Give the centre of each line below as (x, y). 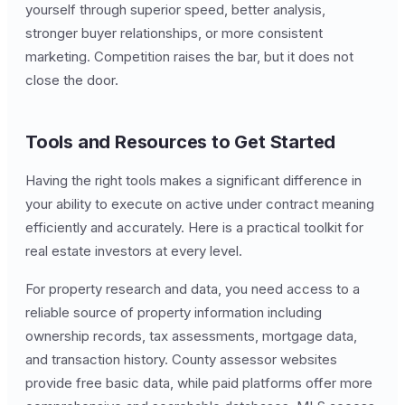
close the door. (72, 80)
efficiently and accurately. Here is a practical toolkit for (194, 227)
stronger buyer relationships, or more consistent (174, 33)
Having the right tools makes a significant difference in (193, 180)
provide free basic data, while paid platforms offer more (199, 383)
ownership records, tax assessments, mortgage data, (191, 336)
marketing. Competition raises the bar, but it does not (189, 57)
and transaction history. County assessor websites (181, 359)
